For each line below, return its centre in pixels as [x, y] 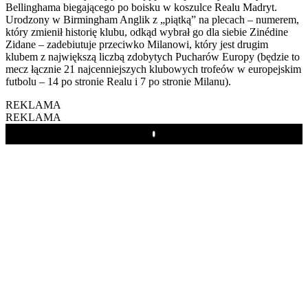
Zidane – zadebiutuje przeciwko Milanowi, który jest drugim [137, 44]
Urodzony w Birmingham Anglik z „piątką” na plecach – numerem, [152, 19]
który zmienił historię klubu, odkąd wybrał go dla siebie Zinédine [147, 32]
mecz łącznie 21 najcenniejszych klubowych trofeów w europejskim [153, 69]
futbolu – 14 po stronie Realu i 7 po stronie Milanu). [118, 81]
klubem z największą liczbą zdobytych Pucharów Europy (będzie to [153, 56]
